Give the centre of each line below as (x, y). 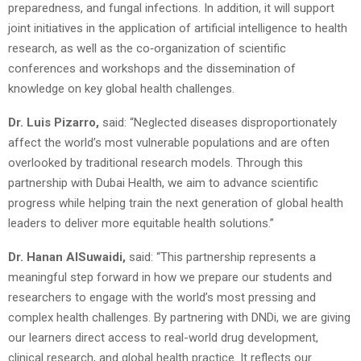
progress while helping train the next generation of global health (176, 203)
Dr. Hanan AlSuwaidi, (68, 257)
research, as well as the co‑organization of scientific (147, 49)
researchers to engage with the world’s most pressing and (162, 298)
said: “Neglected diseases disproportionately (220, 123)
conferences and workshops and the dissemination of (152, 69)
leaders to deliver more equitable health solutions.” (141, 224)
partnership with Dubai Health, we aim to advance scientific (163, 183)
